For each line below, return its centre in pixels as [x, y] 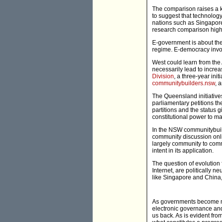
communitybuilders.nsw [184, 83]
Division [163, 77]
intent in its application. [183, 151]
